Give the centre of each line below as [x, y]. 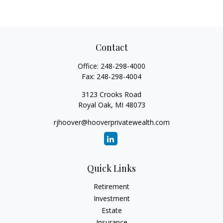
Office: [89, 66]
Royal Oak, [95, 105]
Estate [111, 210]
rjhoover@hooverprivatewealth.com [111, 122]
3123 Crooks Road [111, 94]
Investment [111, 198]
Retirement [111, 186]
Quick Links [111, 168]
